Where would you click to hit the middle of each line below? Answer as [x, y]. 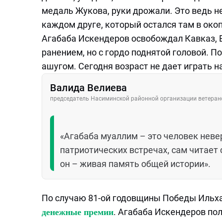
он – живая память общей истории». [135, 164]
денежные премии [78, 212]
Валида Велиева [88, 88]
